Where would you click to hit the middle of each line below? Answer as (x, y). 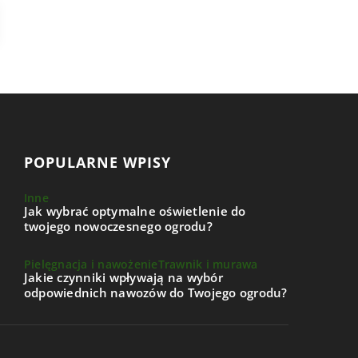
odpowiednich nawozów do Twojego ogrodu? (155, 292)
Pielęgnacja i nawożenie (91, 264)
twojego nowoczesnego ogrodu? (118, 226)
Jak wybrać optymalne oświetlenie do (135, 211)
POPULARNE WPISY (97, 162)
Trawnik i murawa (208, 264)
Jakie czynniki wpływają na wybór (123, 277)
